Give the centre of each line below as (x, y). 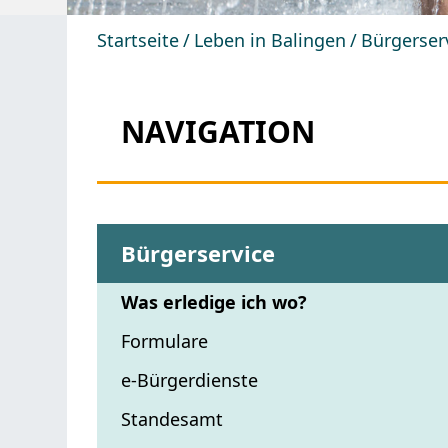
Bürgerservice (198, 252)
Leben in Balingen (270, 40)
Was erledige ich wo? (214, 301)
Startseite (138, 40)
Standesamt (172, 418)
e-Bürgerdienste (190, 379)
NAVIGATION (218, 131)
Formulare (165, 340)
